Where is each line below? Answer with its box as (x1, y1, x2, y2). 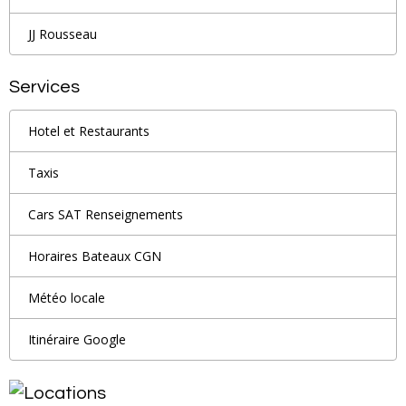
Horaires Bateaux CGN (28, 246, 161, 265)
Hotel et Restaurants (28, 121, 150, 140)
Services (9, 77, 80, 96)
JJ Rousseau (28, 24, 97, 43)
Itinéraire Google (28, 330, 126, 348)
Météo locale (28, 288, 105, 306)
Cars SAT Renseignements (28, 205, 183, 223)
